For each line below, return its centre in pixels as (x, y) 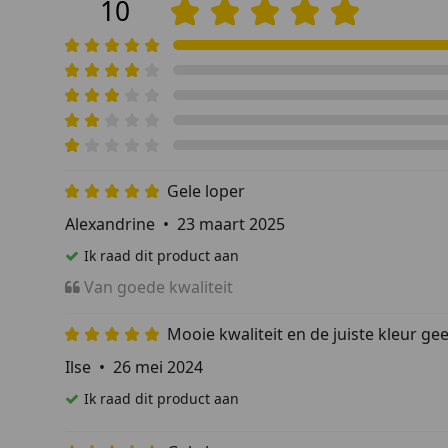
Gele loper (206, 190)
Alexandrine (110, 223)
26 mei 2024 (158, 366)
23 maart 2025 (231, 223)
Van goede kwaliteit (158, 286)
